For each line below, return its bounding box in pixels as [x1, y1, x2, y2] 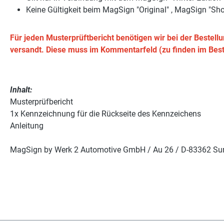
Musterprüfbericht [10, 97, 73, 107]
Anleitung [10, 121, 43, 131]
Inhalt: [10, 85, 34, 95]
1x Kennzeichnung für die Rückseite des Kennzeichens [10, 109, 201, 119]
